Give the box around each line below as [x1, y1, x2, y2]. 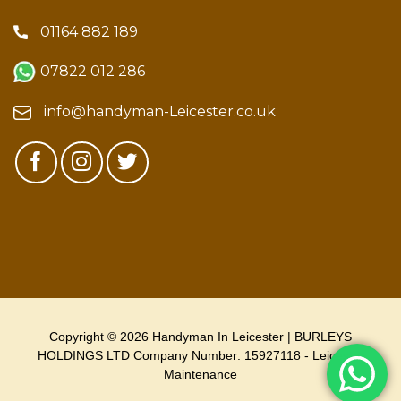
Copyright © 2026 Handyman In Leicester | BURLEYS [49, 329, 352, 345]
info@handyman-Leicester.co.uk [44, 103, 276, 121]
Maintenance [164, 367, 237, 382]
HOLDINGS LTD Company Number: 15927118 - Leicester [37, 348, 364, 363]
